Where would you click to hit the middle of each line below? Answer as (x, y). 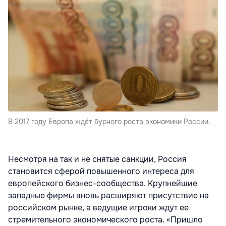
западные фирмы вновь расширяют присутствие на (108, 196)
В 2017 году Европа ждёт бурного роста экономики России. (109, 122)
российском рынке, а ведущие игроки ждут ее (98, 208)
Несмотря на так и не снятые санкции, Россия (97, 159)
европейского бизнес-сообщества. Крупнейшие (103, 184)
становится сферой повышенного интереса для (101, 172)
